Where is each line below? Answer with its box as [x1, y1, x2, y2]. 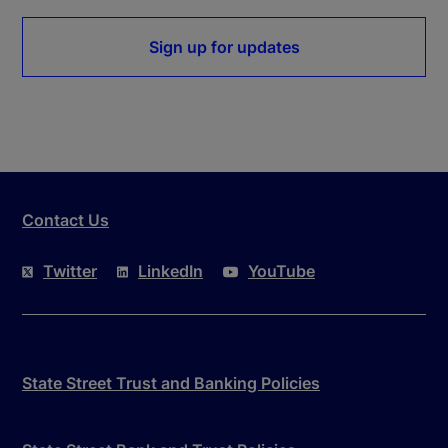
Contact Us [22, 209, 109, 230]
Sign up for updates [148, 36, 300, 57]
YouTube [248, 260, 315, 281]
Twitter [43, 260, 97, 281]
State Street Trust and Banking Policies [22, 372, 320, 393]
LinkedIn [138, 260, 203, 281]
